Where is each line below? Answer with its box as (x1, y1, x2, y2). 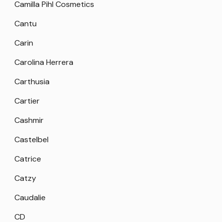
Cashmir (14, 115, 44, 126)
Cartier (14, 96, 40, 107)
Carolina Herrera (14, 57, 73, 68)
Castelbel (14, 134, 49, 145)
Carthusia (14, 76, 50, 87)
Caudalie (14, 192, 46, 203)
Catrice (14, 154, 41, 165)
